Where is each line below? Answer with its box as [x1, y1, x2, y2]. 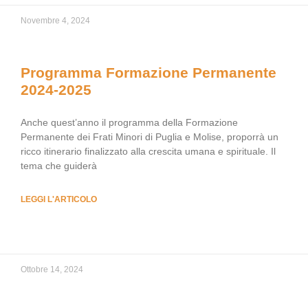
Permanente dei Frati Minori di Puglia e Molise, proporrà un [21, 131, 278, 142]
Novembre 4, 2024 [21, 16, 90, 25]
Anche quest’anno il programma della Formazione [21, 117, 238, 128]
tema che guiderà [21, 160, 97, 171]
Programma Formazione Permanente [21, 65, 276, 80]
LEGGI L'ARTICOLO [21, 195, 97, 204]
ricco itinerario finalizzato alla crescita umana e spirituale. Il [21, 146, 276, 157]
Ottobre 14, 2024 [21, 265, 83, 274]
